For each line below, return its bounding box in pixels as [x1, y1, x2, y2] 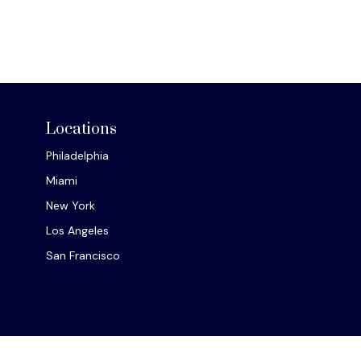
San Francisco [45, 248, 120, 263]
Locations [45, 119, 117, 140]
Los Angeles [45, 223, 109, 239]
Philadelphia [45, 148, 109, 164]
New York [45, 198, 95, 214]
